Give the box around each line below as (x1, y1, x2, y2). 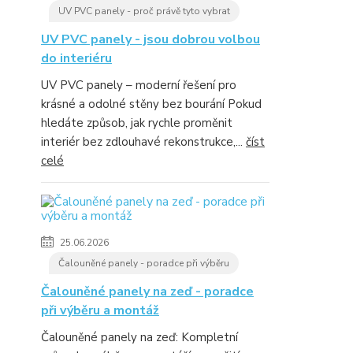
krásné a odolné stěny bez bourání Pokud (41, 96, 262, 112)
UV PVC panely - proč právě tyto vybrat (58, 5, 230, 17)
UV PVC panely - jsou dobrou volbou (41, 31, 260, 48)
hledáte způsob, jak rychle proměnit (41, 115, 232, 131)
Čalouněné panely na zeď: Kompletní (41, 329, 238, 345)
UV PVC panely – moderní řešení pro (41, 77, 236, 93)
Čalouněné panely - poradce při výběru (58, 257, 229, 269)
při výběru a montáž (41, 302, 159, 319)
